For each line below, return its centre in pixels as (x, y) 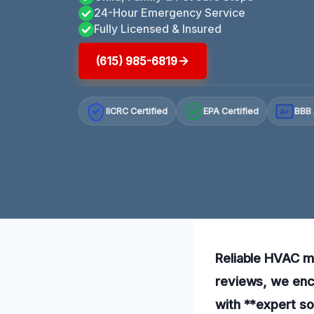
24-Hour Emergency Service (170, 12)
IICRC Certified (137, 111)
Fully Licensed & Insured (158, 28)
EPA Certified (231, 111)
